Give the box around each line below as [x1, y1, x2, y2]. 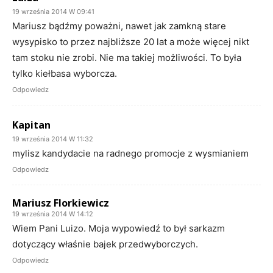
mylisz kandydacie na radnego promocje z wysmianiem [12, 147, 249, 159]
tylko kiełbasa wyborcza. [12, 67, 117, 79]
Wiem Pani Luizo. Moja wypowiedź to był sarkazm [12, 222, 225, 234]
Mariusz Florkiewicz [12, 196, 109, 210]
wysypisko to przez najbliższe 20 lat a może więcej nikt [12, 35, 249, 48]
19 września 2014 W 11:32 [12, 134, 93, 143]
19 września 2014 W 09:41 [12, 7, 94, 16]
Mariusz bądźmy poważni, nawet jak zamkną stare [12, 19, 226, 32]
